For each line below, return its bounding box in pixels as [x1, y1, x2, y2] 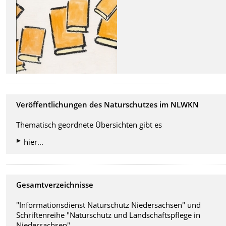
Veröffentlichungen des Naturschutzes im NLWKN [16, 99, 199, 110]
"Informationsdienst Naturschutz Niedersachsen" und [16, 200, 201, 210]
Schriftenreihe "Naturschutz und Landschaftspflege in [16, 210, 201, 220]
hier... [24, 137, 44, 147]
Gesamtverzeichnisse [16, 180, 94, 190]
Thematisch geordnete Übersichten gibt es [16, 120, 162, 130]
